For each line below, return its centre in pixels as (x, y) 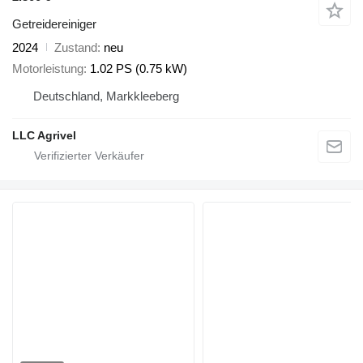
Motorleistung (48, 69)
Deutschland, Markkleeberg (106, 96)
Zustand (76, 47)
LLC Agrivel (44, 136)
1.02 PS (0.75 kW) (139, 69)
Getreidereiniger (54, 23)
